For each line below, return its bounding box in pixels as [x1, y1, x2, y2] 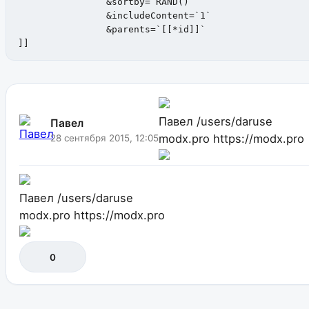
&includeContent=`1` [17, 10, 62, 21]
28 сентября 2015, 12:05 [50, 132, 159, 143]
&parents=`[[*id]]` [17, 23, 62, 34]
